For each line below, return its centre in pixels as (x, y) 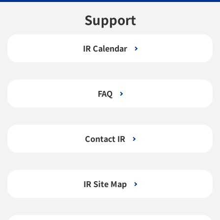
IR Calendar (105, 48)
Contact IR (105, 139)
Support (110, 20)
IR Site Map (105, 184)
